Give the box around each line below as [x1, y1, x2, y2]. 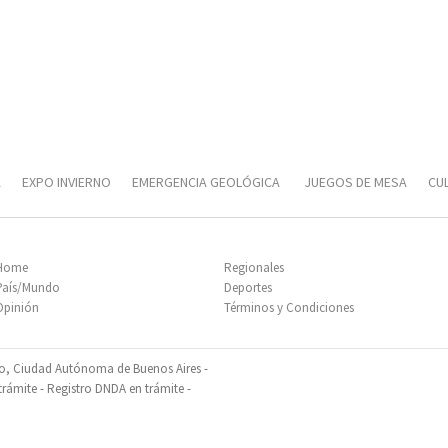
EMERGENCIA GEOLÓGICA [132, 173, 283, 191]
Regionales [224, 259, 284, 276]
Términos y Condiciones [224, 299, 354, 316]
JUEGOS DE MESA [304, 173, 407, 191]
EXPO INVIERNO [22, 173, 111, 191]
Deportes [224, 279, 272, 296]
